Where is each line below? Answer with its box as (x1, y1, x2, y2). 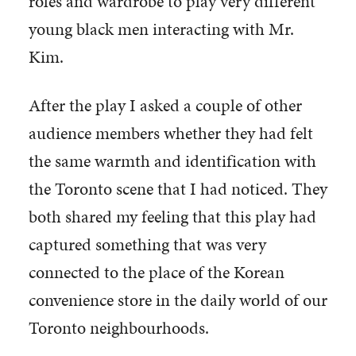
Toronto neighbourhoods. (28, 315, 209, 340)
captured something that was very (28, 231, 266, 257)
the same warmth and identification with (28, 148, 316, 173)
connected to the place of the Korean (28, 259, 284, 284)
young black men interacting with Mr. (28, 16, 294, 41)
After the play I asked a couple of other (28, 92, 302, 118)
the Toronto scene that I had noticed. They (28, 176, 327, 201)
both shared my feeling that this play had (28, 203, 316, 229)
